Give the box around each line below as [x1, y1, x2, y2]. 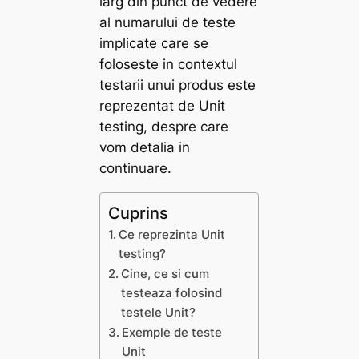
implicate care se [99, 35, 209, 52]
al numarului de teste [99, 14, 236, 31]
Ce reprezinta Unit [119, 227, 226, 243]
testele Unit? [121, 305, 196, 321]
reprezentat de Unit [99, 98, 226, 115]
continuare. [99, 160, 172, 177]
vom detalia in [99, 139, 191, 156]
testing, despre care [99, 119, 229, 135]
